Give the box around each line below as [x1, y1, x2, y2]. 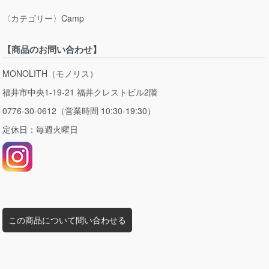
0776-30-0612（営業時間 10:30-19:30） [2, 104, 156, 116]
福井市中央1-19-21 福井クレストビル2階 [2, 85, 158, 98]
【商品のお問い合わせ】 [2, 43, 102, 56]
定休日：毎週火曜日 [2, 122, 79, 135]
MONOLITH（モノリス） [2, 67, 98, 79]
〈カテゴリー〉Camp [2, 12, 85, 25]
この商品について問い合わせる [8, 213, 127, 226]
